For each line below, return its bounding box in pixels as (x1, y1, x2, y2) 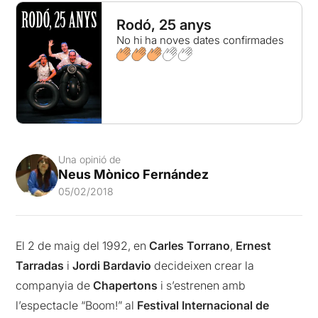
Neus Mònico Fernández (58, 167, 209, 182)
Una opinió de (58, 153, 121, 166)
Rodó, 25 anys (116, 16, 212, 33)
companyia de (16, 278, 94, 293)
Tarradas (16, 258, 65, 273)
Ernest (236, 238, 272, 253)
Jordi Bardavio (72, 258, 152, 273)
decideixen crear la (151, 258, 255, 273)
